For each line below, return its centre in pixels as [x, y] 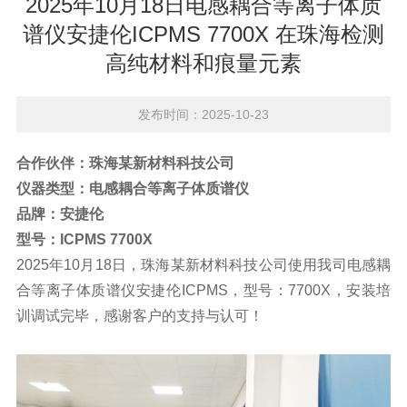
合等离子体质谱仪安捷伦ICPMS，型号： [152, 290]
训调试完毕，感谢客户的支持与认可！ [139, 316]
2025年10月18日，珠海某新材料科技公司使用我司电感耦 [203, 265]
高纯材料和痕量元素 [203, 63]
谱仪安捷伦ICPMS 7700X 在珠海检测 [203, 34]
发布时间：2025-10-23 [203, 114]
